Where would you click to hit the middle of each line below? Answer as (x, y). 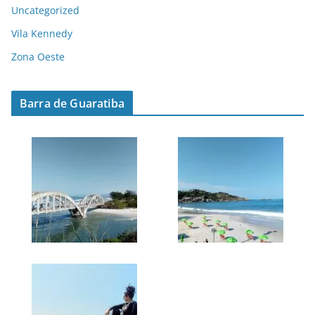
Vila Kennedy (42, 33)
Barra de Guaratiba (72, 103)
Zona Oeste (38, 56)
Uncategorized (45, 10)
